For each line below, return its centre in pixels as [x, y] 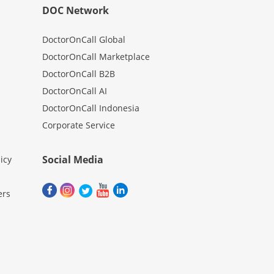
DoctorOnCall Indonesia [91, 108]
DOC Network [75, 11]
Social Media [72, 160]
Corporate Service [78, 125]
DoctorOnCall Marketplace [96, 57]
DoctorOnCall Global [83, 40]
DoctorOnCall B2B [78, 74]
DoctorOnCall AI [74, 91]
